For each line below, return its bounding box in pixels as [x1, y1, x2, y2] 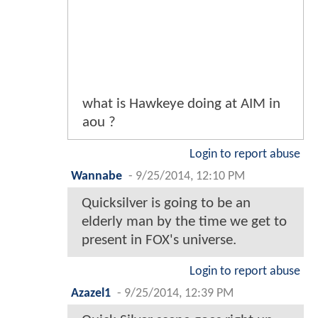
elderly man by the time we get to [82, 214, 287, 230]
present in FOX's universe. [82, 233, 236, 248]
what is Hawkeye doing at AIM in [82, 97, 280, 112]
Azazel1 [71, 287, 111, 300]
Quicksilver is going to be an [82, 196, 251, 212]
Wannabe [71, 170, 122, 183]
